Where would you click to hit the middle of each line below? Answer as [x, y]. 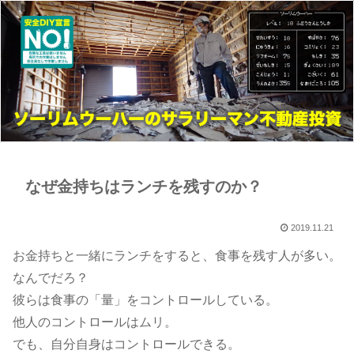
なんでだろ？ [51, 278]
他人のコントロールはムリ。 [95, 322]
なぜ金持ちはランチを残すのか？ [144, 187]
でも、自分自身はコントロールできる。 [126, 345]
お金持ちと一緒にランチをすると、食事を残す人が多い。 [177, 256]
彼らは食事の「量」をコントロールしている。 [145, 300]
